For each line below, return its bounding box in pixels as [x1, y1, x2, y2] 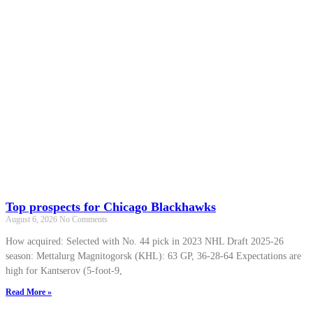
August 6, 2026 [6, 214, 59, 224]
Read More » [6, 286, 52, 297]
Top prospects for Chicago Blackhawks [6, 199, 216, 214]
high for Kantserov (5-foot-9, [6, 265, 122, 276]
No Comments [59, 214, 108, 224]
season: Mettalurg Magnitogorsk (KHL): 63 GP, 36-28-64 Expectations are [6, 250, 301, 261]
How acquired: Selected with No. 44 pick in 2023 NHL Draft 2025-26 [6, 235, 284, 247]
